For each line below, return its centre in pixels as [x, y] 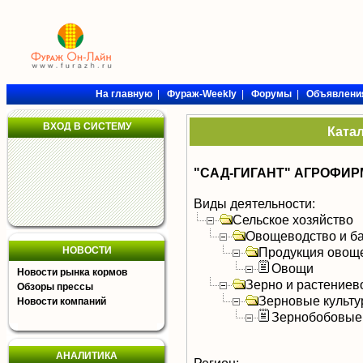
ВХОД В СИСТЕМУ [87, 126]
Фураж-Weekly [201, 94]
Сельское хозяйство [293, 220]
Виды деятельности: [254, 203]
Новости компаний [62, 301]
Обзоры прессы [55, 287]
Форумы [271, 94]
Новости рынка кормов [72, 272]
